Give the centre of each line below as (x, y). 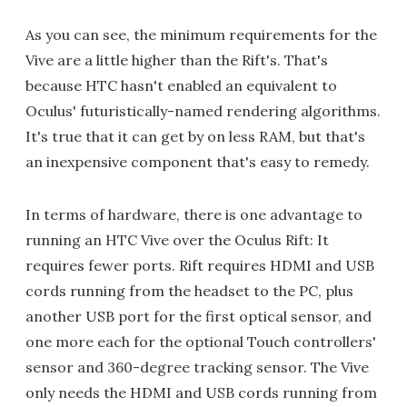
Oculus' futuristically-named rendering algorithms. (203, 110)
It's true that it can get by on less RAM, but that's (195, 136)
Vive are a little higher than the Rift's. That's (177, 60)
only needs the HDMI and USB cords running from (201, 392)
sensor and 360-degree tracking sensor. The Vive (197, 367)
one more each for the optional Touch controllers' (201, 341)
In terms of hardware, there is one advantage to (194, 214)
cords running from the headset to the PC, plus (189, 290)
